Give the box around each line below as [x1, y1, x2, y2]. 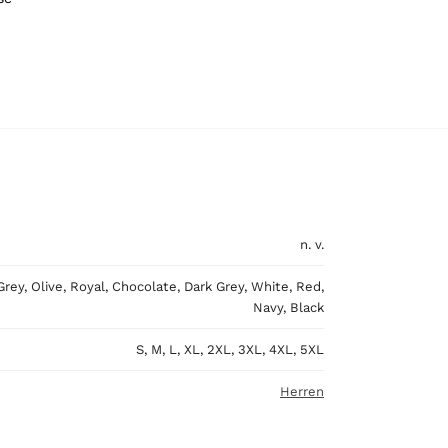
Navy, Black [253, 300, 324, 316]
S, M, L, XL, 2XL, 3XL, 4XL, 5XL [136, 342, 324, 358]
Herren [280, 384, 324, 400]
